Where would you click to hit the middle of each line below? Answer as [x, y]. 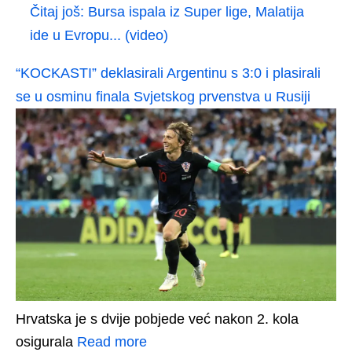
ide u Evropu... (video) [99, 35]
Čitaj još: [59, 11]
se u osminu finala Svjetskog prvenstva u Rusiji [163, 96]
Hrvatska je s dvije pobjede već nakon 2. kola [157, 319]
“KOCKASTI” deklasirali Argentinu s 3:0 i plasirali [168, 73]
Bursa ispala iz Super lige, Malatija [196, 11]
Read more [112, 341]
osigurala [46, 341]
